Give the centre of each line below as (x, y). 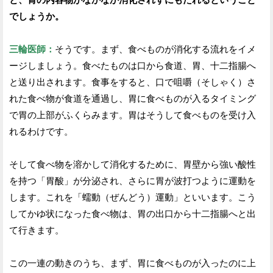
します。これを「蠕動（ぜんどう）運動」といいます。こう (133, 197)
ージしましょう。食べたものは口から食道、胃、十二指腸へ (133, 65)
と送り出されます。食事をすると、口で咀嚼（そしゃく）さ (133, 82)
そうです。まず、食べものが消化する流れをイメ (155, 49)
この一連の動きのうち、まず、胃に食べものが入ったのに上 (133, 263)
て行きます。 (37, 230)
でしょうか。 (37, 16)
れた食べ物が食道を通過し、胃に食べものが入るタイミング (133, 98)
